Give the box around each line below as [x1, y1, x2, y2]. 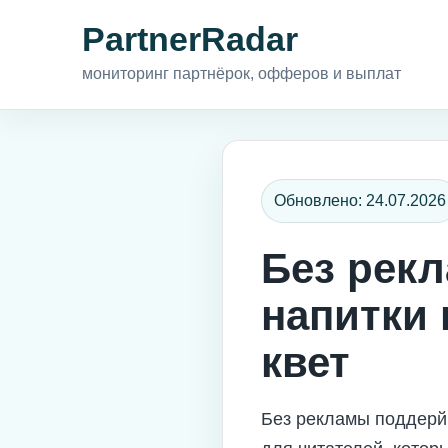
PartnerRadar [82, 20, 298, 58]
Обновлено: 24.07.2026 [274, 192, 446, 209]
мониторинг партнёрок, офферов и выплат [82, 65, 401, 82]
